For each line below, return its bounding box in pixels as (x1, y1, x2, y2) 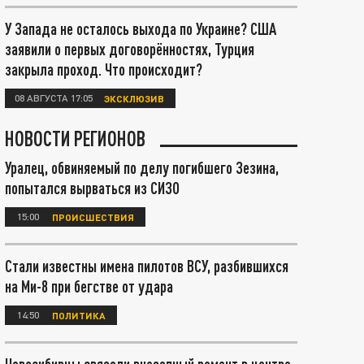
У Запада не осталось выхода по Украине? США (5, 19, 276, 38)
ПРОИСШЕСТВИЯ (52, 210, 134, 223)
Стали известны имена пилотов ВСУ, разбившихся (5, 256, 288, 275)
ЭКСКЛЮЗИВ (104, 92, 164, 104)
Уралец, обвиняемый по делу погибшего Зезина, (5, 158, 279, 177)
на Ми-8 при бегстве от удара (5, 276, 173, 296)
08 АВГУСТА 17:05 (15, 91, 93, 104)
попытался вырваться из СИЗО (5, 178, 180, 197)
